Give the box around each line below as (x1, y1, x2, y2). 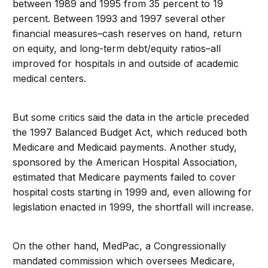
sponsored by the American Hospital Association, (13, 156, 238, 168)
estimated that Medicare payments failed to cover (13, 171, 236, 183)
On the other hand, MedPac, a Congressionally (13, 240, 227, 252)
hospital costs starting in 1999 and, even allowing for (13, 186, 252, 198)
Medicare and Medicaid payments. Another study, (13, 141, 237, 153)
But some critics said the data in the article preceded (13, 111, 249, 123)
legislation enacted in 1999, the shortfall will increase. (13, 201, 254, 213)
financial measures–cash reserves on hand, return (13, 28, 242, 39)
